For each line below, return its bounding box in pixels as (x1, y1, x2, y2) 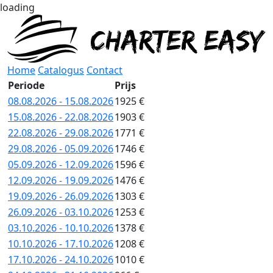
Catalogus (38, 63, 84, 77)
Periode (8, 79, 44, 93)
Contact (87, 63, 122, 77)
